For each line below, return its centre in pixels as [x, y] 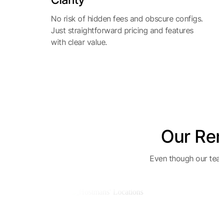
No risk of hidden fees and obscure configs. [127, 19]
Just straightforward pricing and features [122, 30]
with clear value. [79, 42]
